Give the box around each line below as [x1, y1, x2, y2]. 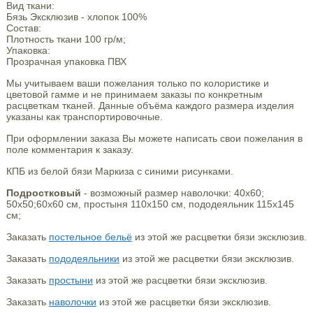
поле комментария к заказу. [6, 144, 133, 155]
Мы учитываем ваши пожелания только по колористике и [6, 78, 269, 89]
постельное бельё [48, 231, 132, 242]
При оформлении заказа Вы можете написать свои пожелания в [6, 133, 303, 144]
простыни [48, 275, 93, 286]
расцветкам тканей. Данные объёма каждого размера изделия [6, 100, 294, 111]
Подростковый [6, 187, 84, 198]
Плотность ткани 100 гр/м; [6, 34, 126, 45]
